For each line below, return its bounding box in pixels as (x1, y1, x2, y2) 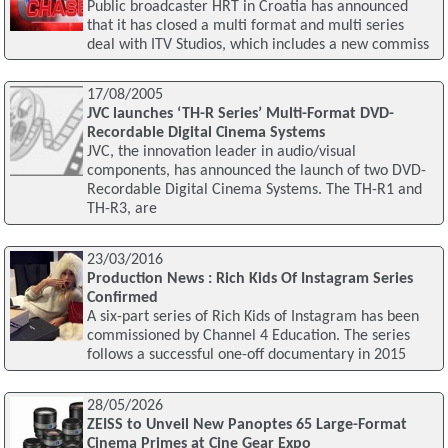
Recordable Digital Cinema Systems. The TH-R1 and (86, 182, 422, 199)
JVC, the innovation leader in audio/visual (86, 144, 356, 161)
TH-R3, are (86, 201, 157, 218)
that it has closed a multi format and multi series (86, 17, 404, 34)
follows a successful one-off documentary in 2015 (86, 347, 406, 364)
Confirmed (86, 290, 158, 307)
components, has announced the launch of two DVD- (86, 163, 426, 180)
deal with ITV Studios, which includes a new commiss (86, 36, 429, 53)
